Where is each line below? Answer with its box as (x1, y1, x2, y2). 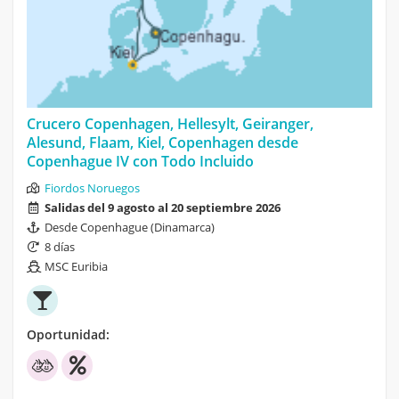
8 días (45, 238, 75, 255)
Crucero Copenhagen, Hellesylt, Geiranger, (27, 113, 313, 134)
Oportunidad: (27, 325, 110, 343)
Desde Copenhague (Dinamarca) (45, 218, 215, 235)
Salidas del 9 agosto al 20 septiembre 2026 (45, 199, 281, 216)
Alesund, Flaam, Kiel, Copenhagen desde (27, 132, 298, 152)
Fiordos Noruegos (45, 179, 140, 196)
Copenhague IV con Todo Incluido (27, 151, 254, 171)
